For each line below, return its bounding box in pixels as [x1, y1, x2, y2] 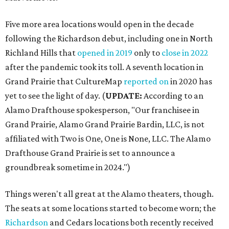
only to [132, 48, 162, 58]
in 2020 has [169, 76, 212, 86]
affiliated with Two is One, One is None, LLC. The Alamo [5, 133, 211, 144]
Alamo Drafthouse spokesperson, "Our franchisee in [5, 105, 199, 115]
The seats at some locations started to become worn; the [5, 203, 216, 213]
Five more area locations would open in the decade [5, 19, 194, 29]
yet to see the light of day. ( [5, 90, 105, 101]
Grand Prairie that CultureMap [5, 76, 124, 86]
